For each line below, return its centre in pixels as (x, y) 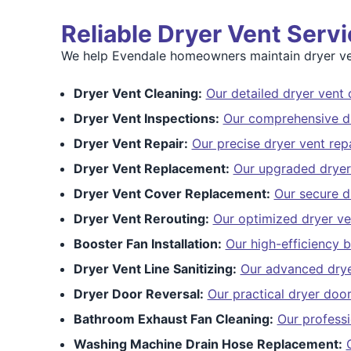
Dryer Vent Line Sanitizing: (155, 269)
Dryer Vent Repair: (130, 143)
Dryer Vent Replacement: (151, 168)
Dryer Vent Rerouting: (141, 219)
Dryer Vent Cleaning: (138, 93)
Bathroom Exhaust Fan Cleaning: (173, 319)
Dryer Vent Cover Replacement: (172, 194)
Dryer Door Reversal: (138, 294)
